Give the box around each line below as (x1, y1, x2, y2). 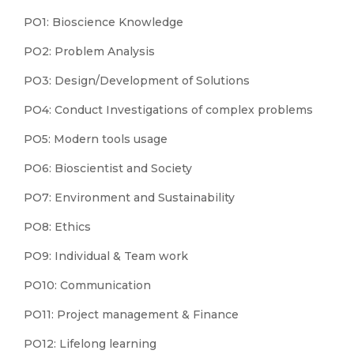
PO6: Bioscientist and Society (24, 161, 192, 175)
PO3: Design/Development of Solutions (24, 73, 250, 88)
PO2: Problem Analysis (24, 44, 155, 58)
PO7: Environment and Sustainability (24, 190, 235, 205)
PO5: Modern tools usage (24, 132, 168, 146)
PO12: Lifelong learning (24, 337, 156, 351)
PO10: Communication (24, 278, 151, 292)
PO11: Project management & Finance (24, 307, 239, 322)
